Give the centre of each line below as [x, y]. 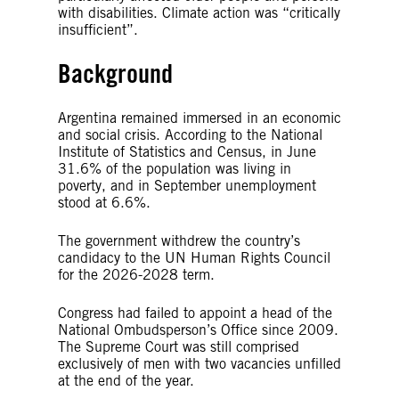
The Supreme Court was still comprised [179, 346]
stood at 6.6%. [104, 202]
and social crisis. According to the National [190, 134]
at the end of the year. [126, 380]
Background [115, 73]
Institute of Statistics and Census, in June [187, 151]
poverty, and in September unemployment [187, 185]
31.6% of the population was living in [175, 168]
